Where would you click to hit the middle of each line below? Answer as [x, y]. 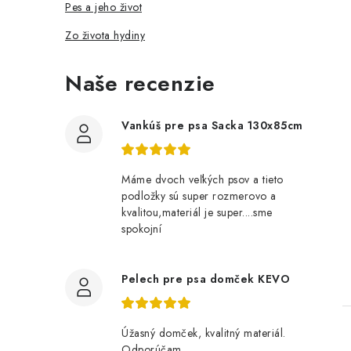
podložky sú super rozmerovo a [199, 196]
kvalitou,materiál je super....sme [197, 212]
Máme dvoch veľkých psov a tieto [203, 179]
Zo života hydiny [105, 35]
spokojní [141, 229]
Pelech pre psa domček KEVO [206, 279]
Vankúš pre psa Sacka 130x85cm [212, 125]
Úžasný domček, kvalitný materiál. [204, 333]
